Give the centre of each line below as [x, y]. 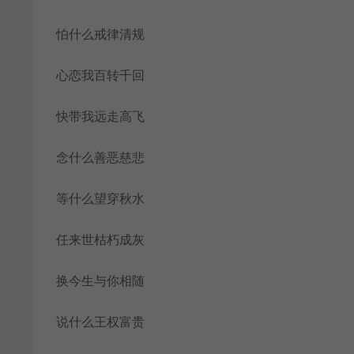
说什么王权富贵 [100, 322]
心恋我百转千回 [100, 75]
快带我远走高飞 [100, 116]
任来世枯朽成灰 [100, 239]
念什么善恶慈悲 [100, 157]
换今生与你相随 [100, 281]
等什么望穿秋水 [100, 198]
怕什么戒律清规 [100, 34]
